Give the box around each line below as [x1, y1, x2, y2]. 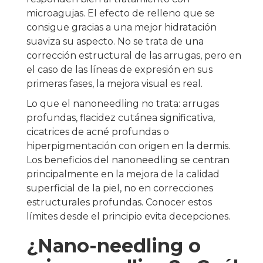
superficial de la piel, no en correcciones [26, 183, 213, 194]
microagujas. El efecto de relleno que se [26, 8, 215, 19]
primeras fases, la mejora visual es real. [26, 78, 203, 90]
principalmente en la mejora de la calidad [26, 168, 220, 180]
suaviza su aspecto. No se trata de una [26, 36, 204, 48]
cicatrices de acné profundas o [26, 126, 169, 138]
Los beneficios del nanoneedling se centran [26, 154, 230, 166]
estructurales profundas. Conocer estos [26, 197, 212, 208]
